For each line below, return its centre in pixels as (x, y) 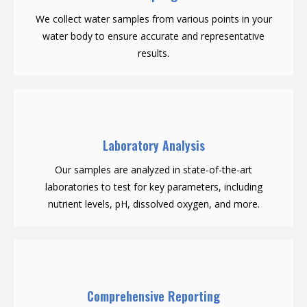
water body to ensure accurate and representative (153, 36)
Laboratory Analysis (153, 145)
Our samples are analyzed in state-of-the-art (153, 169)
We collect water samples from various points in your (153, 19)
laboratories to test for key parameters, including (153, 186)
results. (153, 53)
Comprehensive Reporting (153, 296)
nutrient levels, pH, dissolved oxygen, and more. (153, 204)
